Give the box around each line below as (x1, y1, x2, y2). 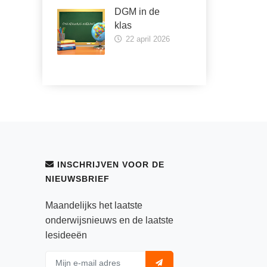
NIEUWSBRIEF (45, 174, 110, 184)
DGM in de (114, 7, 160, 17)
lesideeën (45, 230, 87, 240)
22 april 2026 (123, 35, 170, 44)
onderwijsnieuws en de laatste (45, 215, 173, 225)
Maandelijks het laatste (45, 200, 142, 210)
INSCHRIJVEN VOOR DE (54, 160, 164, 169)
